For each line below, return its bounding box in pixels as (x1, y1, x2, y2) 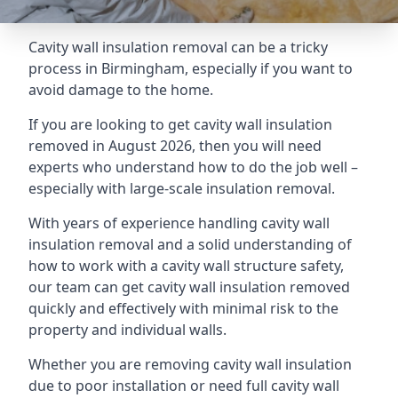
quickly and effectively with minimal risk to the (28, 298, 338, 318)
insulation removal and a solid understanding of (28, 235, 352, 254)
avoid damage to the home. (28, 80, 213, 99)
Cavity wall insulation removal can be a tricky (28, 37, 328, 57)
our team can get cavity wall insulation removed (28, 277, 350, 297)
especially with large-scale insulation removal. (28, 179, 335, 198)
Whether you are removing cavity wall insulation (28, 354, 352, 374)
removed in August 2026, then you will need (28, 136, 322, 155)
